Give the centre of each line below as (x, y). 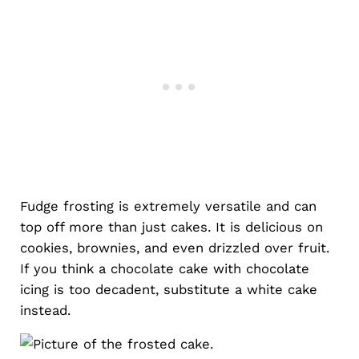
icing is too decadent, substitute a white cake (168, 289)
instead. (45, 310)
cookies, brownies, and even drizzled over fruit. (174, 247)
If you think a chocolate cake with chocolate (164, 268)
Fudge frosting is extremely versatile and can (168, 206)
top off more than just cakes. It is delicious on (171, 226)
